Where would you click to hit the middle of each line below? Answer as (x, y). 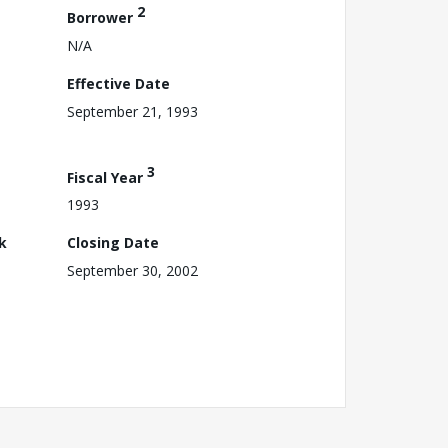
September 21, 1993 (132, 111)
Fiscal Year (107, 177)
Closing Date (113, 243)
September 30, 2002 (132, 271)
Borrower (102, 17)
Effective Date (118, 83)
